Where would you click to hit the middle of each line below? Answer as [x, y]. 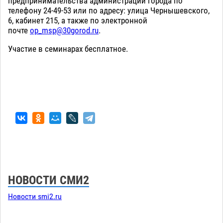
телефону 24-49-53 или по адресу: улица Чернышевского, [109, 11]
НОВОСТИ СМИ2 [49, 180]
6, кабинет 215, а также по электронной [78, 21]
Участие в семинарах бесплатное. [68, 49]
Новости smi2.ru [35, 197]
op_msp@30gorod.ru [64, 31]
